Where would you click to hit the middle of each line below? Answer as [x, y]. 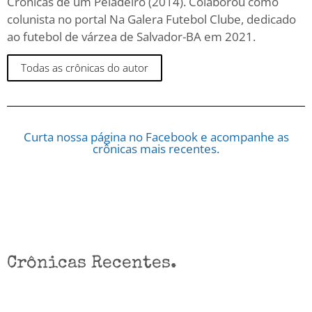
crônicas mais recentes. [156, 149]
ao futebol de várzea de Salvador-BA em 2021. [131, 36]
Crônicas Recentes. [92, 264]
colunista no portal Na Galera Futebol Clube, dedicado [151, 19]
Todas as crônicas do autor [85, 68]
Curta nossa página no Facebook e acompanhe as [156, 137]
